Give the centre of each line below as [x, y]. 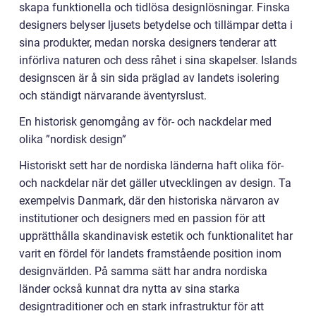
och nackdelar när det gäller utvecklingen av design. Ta [155, 183]
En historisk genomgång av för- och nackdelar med [145, 121]
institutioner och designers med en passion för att [142, 218]
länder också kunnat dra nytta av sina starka [129, 288]
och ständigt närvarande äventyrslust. [113, 95]
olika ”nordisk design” [73, 139]
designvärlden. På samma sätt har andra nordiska [143, 271]
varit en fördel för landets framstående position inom [150, 253]
